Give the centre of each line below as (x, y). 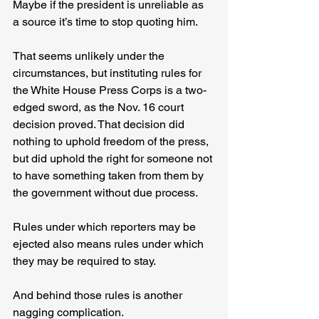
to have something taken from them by (110, 176)
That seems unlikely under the (90, 56)
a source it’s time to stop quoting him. (105, 22)
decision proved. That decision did (100, 125)
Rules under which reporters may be (106, 227)
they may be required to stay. (84, 261)
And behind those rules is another (99, 296)
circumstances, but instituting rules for (109, 73)
